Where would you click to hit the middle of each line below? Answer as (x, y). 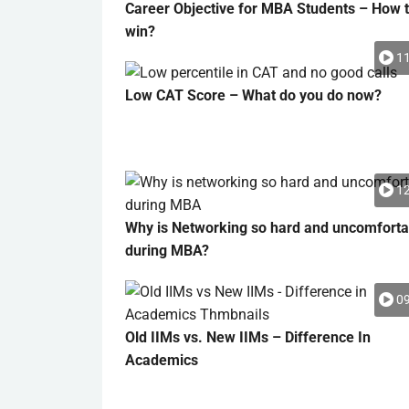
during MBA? (167, 251)
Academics (162, 360)
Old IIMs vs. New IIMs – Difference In (248, 337)
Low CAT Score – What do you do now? (253, 95)
